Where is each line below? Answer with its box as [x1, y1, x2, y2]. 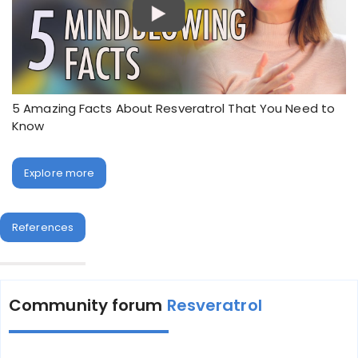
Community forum [9, 294, 167, 316]
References [12, 220, 74, 235]
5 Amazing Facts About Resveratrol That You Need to [12, 100, 335, 117]
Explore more [24, 165, 95, 181]
